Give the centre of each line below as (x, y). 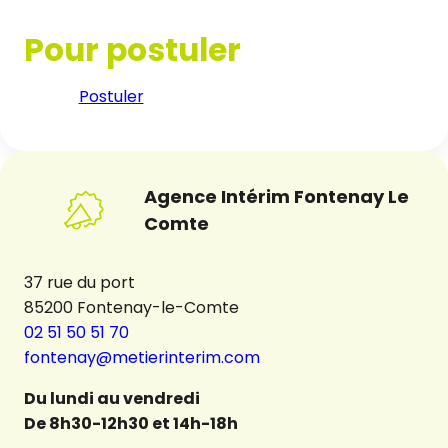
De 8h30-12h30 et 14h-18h (131, 423)
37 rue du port (79, 282)
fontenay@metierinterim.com (142, 357)
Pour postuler (132, 50)
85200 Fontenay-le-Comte (131, 307)
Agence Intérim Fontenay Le (277, 197)
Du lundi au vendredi (112, 398)
